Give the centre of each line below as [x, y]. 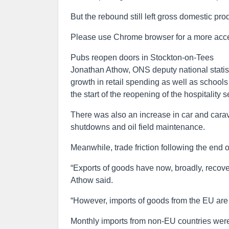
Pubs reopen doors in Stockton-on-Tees [142, 58]
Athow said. [92, 180]
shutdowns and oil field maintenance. [138, 127]
